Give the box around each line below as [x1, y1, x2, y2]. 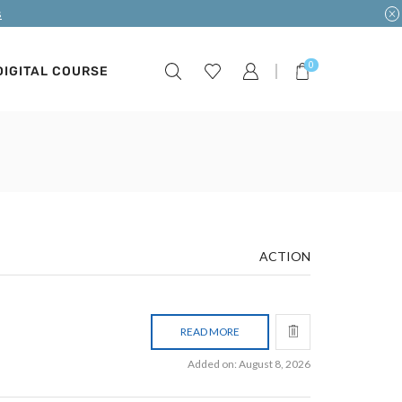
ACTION [259, 248, 310, 264]
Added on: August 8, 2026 [188, 356, 310, 371]
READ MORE [180, 325, 240, 339]
